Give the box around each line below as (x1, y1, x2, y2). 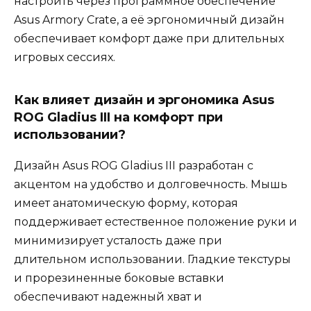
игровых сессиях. (14, 50, 115, 64)
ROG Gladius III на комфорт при (14, 109, 223, 125)
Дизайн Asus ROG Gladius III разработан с (14, 158, 253, 172)
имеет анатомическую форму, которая (14, 196, 238, 210)
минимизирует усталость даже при (14, 233, 222, 247)
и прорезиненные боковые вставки (14, 271, 224, 285)
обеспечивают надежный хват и (14, 289, 202, 303)
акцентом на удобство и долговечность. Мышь (14, 177, 287, 191)
